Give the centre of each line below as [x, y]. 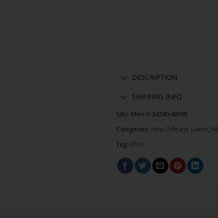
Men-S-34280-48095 [159, 114]
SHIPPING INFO [157, 96]
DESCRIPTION [155, 77]
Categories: [134, 129]
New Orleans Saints [180, 129]
